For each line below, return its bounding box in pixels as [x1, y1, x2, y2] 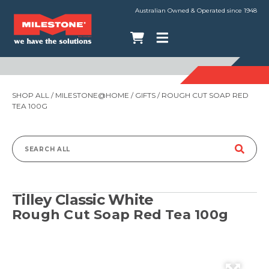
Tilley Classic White [12, 191, 154, 208]
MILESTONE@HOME [55, 91, 129, 100]
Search [24, 149, 53, 159]
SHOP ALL [12, 91, 49, 100]
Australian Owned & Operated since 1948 [135, 7, 257, 14]
